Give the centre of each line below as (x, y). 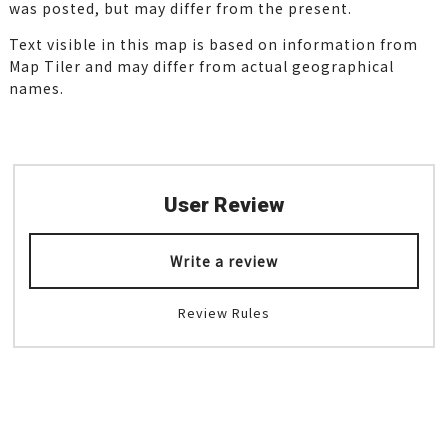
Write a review (223, 261)
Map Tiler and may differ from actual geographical (201, 66)
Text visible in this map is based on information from (213, 44)
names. (36, 88)
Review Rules (224, 312)
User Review (223, 204)
